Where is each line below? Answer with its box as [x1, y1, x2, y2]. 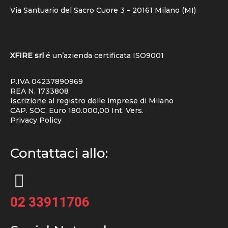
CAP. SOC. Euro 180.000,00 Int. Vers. [10, 106, 144, 116]
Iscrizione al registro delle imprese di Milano [10, 96, 174, 106]
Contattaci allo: [10, 145, 108, 161]
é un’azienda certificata [44, 51, 133, 61]
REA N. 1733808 [10, 87, 69, 96]
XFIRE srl [10, 51, 44, 61]
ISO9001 [133, 51, 164, 61]
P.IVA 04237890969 [10, 77, 83, 87]
